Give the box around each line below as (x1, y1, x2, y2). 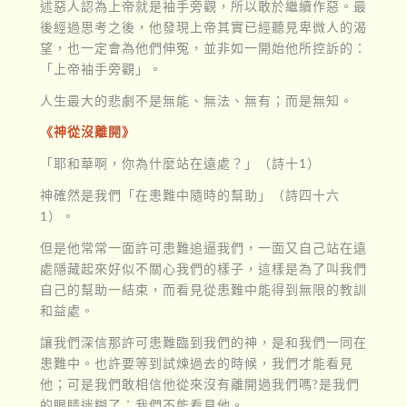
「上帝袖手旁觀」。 (39, 60, 163, 76)
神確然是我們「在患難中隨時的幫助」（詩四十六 (39, 187, 340, 203)
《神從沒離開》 (39, 124, 135, 140)
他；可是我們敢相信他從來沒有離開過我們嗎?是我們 (39, 376, 360, 392)
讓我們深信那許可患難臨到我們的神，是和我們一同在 (39, 334, 367, 351)
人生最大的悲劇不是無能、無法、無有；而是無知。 (39, 92, 353, 108)
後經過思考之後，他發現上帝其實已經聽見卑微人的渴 (39, 18, 367, 35)
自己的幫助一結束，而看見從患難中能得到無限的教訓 (39, 282, 367, 298)
